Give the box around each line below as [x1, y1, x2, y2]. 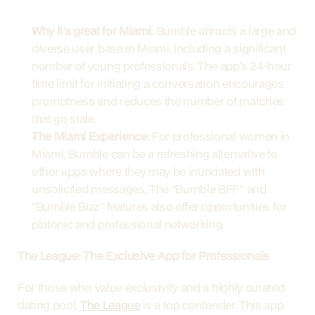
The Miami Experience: [32, 128, 150, 144]
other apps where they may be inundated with [32, 163, 265, 179]
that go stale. [32, 110, 96, 127]
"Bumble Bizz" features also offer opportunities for [32, 198, 287, 214]
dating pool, [18, 297, 80, 313]
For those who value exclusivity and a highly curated [18, 279, 285, 295]
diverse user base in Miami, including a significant [32, 40, 286, 56]
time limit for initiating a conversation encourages [32, 75, 284, 91]
